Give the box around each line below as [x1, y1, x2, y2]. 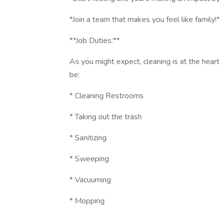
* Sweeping [69, 153, 109, 164]
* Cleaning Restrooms [69, 90, 144, 101]
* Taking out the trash [69, 111, 142, 122]
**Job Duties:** [69, 35, 120, 46]
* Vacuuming [69, 175, 111, 185]
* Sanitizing [69, 132, 107, 143]
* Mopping [69, 196, 105, 206]
